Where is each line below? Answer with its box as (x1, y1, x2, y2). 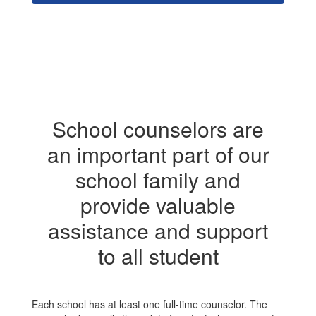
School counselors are (52, 114, 264, 144)
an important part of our (47, 139, 269, 169)
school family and (75, 164, 241, 195)
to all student (97, 241, 219, 271)
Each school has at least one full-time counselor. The (32, 297, 267, 311)
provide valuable (80, 190, 236, 220)
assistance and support (48, 215, 268, 245)
